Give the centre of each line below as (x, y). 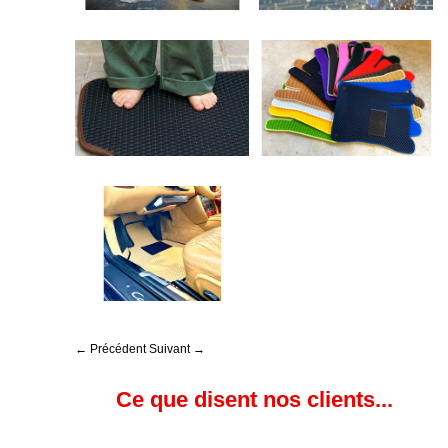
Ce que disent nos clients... (254, 400)
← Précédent (110, 349)
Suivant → (177, 349)
